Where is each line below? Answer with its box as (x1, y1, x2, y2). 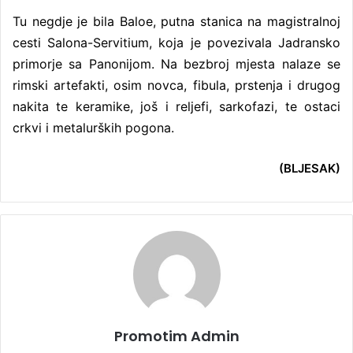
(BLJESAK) (279, 160, 340, 176)
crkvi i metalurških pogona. (13, 119, 174, 136)
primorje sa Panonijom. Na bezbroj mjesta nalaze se (13, 55, 340, 72)
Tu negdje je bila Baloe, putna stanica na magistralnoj (13, 13, 340, 29)
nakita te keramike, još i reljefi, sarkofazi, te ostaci (13, 98, 340, 114)
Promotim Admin (113, 325, 240, 346)
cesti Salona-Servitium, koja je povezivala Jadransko (13, 34, 340, 50)
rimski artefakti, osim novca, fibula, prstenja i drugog (13, 76, 340, 93)
